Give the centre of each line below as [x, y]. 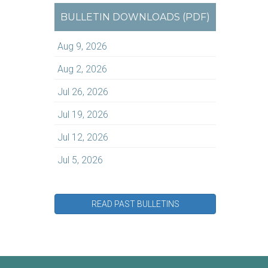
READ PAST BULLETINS [135, 204]
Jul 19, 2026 [83, 115]
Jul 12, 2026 [83, 137]
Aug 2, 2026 [82, 69]
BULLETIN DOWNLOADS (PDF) [135, 17]
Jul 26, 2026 [83, 92]
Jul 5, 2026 [80, 160]
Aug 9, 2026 [82, 46]
